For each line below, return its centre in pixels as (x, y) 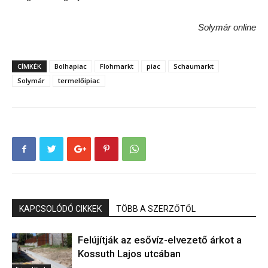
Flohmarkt (117, 66)
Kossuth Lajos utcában (129, 254)
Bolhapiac (71, 66)
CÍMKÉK (29, 66)
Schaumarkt (194, 66)
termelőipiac (79, 81)
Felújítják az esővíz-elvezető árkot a (160, 240)
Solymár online (227, 28)
